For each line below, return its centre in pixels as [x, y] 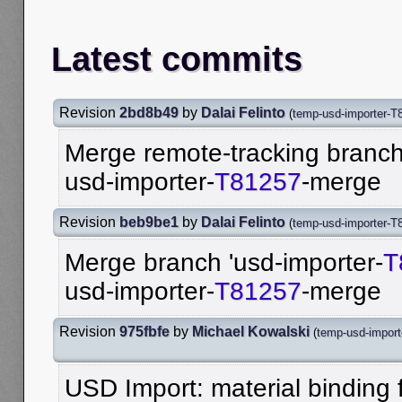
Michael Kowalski [251, 331]
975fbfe [144, 331]
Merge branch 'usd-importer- [224, 262]
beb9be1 [149, 222]
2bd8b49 [149, 112]
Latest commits [177, 59]
